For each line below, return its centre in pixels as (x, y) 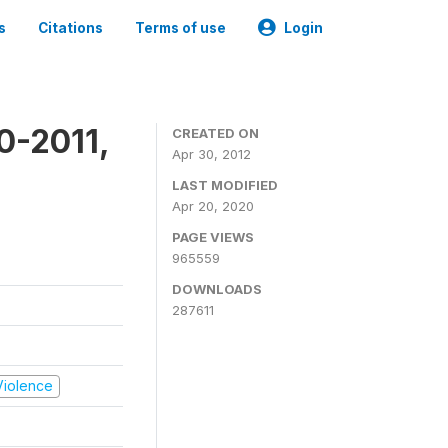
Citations (70, 28)
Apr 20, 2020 (213, 206)
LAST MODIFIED (225, 185)
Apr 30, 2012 (211, 154)
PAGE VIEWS (213, 237)
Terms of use (180, 28)
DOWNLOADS (217, 289)
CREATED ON (215, 133)
